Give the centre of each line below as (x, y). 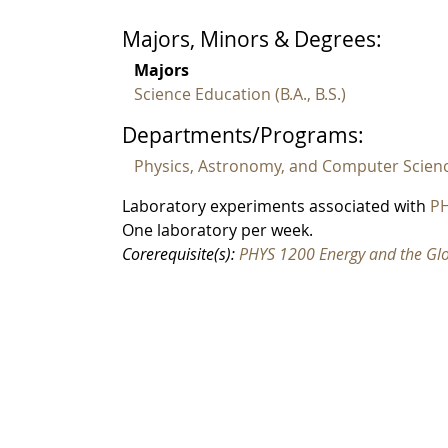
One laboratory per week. (217, 230)
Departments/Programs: (243, 135)
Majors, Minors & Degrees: (252, 39)
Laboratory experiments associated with (276, 206)
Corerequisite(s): (180, 254)
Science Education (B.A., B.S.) (240, 94)
